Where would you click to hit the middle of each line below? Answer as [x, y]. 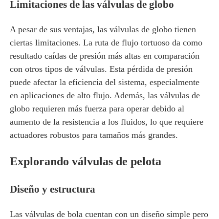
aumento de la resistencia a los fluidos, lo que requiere [107, 122]
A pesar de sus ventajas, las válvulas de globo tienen [103, 29]
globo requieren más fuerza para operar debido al [97, 109]
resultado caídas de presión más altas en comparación [105, 56]
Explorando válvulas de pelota [86, 161]
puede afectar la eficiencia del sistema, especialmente [105, 82]
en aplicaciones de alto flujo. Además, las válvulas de [105, 95]
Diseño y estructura [53, 189]
